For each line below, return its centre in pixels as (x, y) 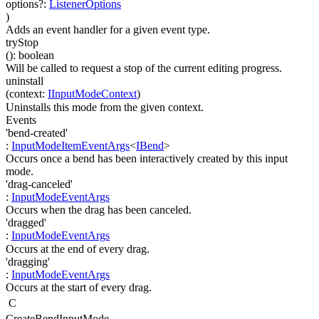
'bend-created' (37, 132)
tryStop (22, 43)
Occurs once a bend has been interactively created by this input (147, 159)
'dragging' (28, 261)
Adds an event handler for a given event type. (108, 30)
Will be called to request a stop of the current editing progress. (144, 68)
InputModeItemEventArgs (70, 145)
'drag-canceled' (39, 184)
